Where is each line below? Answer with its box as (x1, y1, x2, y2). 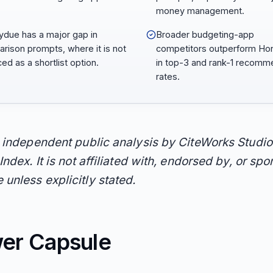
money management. (156, 5, 244, 16)
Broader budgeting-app (156, 29, 254, 40)
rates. (156, 71, 180, 82)
